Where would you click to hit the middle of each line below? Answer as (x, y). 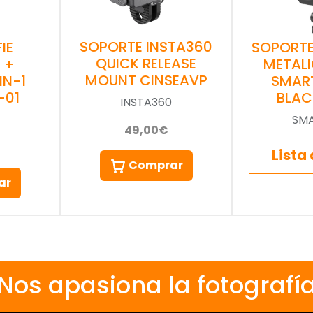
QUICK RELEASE (146, 64)
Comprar (155, 166)
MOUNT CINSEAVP (146, 81)
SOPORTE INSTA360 (146, 47)
